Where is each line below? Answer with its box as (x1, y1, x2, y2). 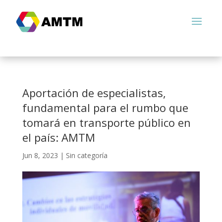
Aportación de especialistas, (22, 85, 166, 100)
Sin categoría (65, 151, 108, 160)
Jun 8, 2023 (22, 151, 58, 160)
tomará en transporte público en (22, 115, 191, 130)
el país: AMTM (22, 130, 95, 145)
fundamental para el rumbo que (22, 100, 188, 115)
